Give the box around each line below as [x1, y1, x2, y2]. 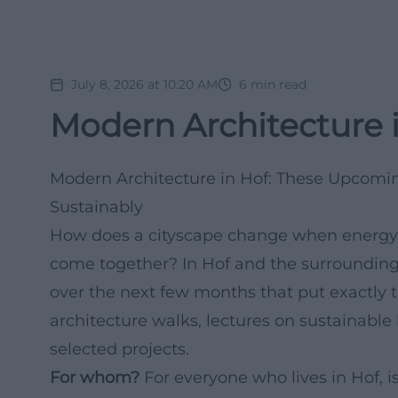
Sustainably [50, 197, 143, 217]
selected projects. [50, 339, 189, 359]
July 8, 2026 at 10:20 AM [71, 76, 218, 92]
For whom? [50, 368, 139, 387]
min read [251, 76, 306, 92]
